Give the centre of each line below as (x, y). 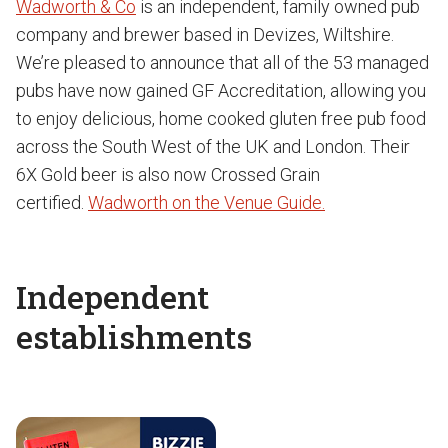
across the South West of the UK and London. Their (213, 146)
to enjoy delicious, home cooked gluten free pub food (221, 118)
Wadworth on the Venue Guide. (206, 202)
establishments (134, 336)
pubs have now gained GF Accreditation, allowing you (221, 90)
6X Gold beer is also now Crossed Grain (168, 174)
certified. (52, 202)
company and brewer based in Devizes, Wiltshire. (205, 34)
